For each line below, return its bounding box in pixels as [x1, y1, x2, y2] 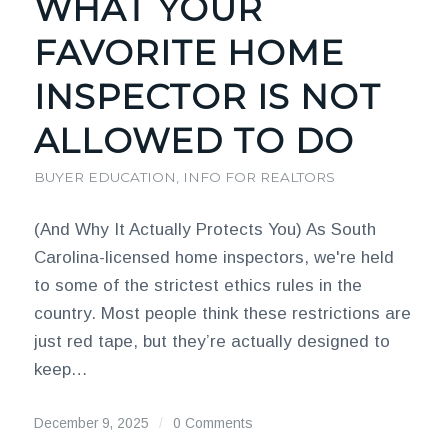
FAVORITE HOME [33, 32, 344, 74]
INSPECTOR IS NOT [33, 76, 381, 118]
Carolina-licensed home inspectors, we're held [33, 248, 394, 267]
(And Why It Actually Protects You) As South [33, 220, 376, 239]
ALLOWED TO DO [33, 120, 354, 162]
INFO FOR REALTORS [182, 169, 335, 185]
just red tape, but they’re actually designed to [33, 332, 390, 351]
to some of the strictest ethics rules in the [33, 276, 362, 295]
